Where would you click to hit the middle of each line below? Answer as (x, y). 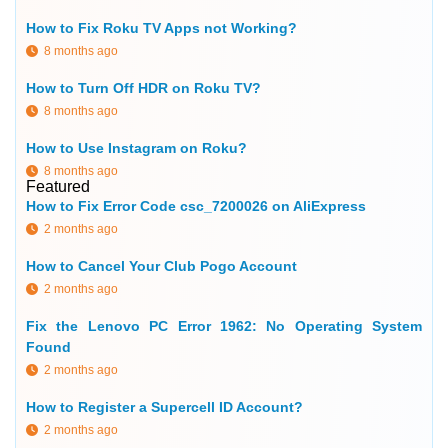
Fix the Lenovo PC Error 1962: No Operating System (224, 326)
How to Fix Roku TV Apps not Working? (161, 28)
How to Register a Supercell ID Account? (164, 407)
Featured (58, 187)
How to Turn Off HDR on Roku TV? (143, 88)
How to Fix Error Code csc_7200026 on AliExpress (196, 206)
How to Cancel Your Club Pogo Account (161, 266)
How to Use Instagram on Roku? (136, 148)
